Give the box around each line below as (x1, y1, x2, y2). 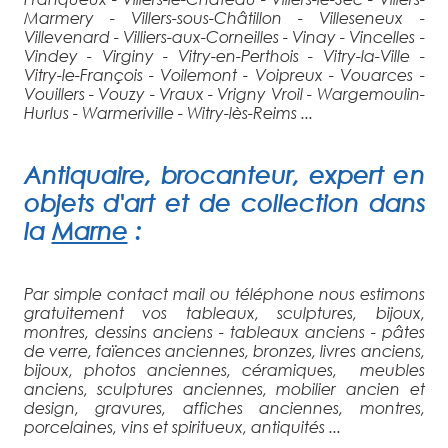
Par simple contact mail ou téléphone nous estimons (23, 283, 425, 303)
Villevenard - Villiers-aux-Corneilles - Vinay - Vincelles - (23, 26, 425, 46)
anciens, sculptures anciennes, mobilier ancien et (23, 378, 425, 398)
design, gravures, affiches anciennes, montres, (23, 397, 425, 417)
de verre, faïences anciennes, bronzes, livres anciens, (23, 340, 425, 360)
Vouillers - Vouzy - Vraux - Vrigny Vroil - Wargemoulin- (23, 83, 425, 103)
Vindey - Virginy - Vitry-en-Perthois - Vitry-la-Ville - (23, 45, 425, 65)
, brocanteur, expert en (144, 160, 425, 189)
